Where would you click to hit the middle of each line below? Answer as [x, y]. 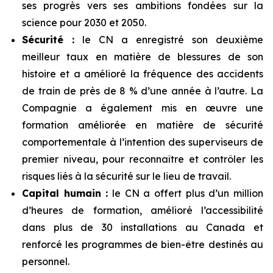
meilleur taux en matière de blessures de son [143, 57]
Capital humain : [65, 193]
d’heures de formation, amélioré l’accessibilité [143, 210]
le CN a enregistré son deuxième [169, 40]
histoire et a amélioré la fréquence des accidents [143, 74]
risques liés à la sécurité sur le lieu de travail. [126, 176]
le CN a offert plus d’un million [186, 193]
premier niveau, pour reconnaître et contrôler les [143, 159]
